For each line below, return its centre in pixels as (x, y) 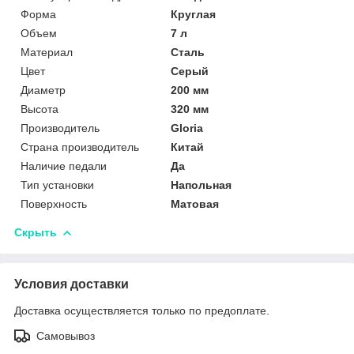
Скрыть (36, 232)
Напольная (201, 185)
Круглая (194, 14)
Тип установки (57, 185)
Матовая (195, 203)
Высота (40, 109)
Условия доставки (72, 284)
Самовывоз (66, 335)
